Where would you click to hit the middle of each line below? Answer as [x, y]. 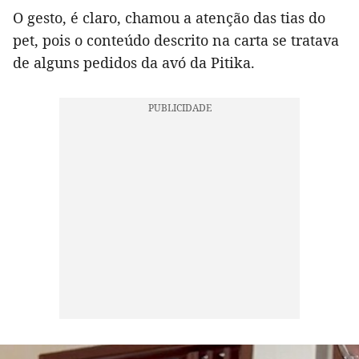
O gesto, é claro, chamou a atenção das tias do [169, 18]
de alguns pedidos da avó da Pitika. [134, 63]
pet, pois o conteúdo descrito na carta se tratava [176, 40]
